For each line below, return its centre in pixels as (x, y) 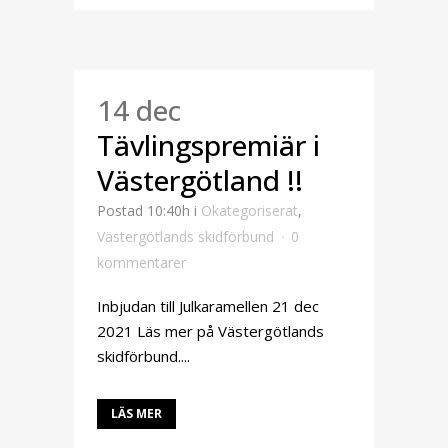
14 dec (139, 110)
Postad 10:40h (143, 210)
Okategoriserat (249, 210)
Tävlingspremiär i (208, 145)
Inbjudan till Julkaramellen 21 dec (208, 306)
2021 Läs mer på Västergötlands (210, 331)
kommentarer (141, 262)
